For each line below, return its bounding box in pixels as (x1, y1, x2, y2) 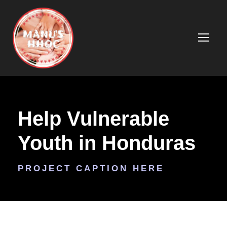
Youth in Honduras (18, 132, 196, 154)
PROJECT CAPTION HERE (18, 164, 164, 173)
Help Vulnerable (18, 107, 169, 130)
